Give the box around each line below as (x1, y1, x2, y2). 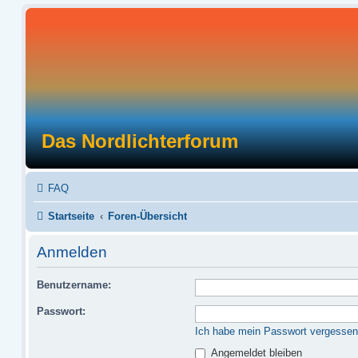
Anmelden (37, 244, 107, 261)
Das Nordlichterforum (42, 130, 238, 152)
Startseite (48, 209, 94, 222)
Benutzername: (37, 278, 111, 291)
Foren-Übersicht (108, 209, 188, 222)
